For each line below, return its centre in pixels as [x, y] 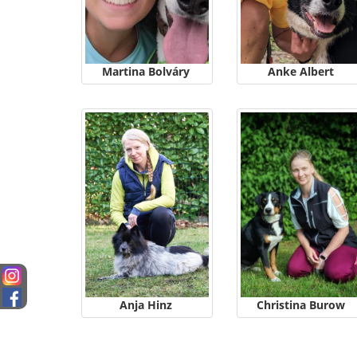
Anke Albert [302, 72]
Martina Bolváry [147, 72]
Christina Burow [329, 305]
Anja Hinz [147, 305]
